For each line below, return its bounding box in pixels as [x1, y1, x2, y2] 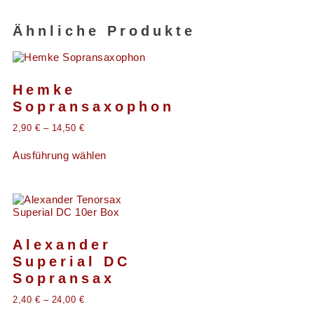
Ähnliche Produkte [13, 23, 196, 39]
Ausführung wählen [13, 149, 107, 162]
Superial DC [13, 253, 130, 269]
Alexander [13, 236, 111, 252]
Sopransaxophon [13, 98, 175, 114]
